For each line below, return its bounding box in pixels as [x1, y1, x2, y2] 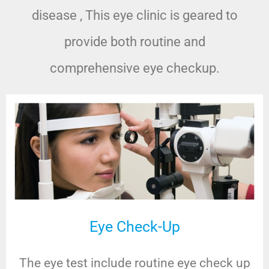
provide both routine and [64, 34, 205, 50]
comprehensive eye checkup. [49, 61, 220, 76]
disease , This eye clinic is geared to [31, 8, 238, 23]
